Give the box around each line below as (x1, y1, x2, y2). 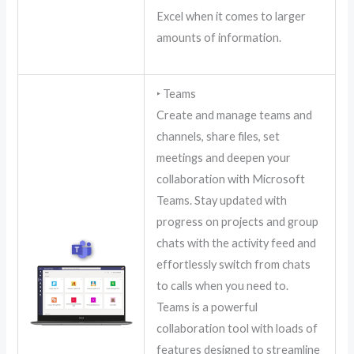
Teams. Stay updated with (156, 194, 288, 208)
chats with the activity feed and (156, 236, 317, 250)
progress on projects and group (156, 215, 319, 229)
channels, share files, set (156, 130, 281, 144)
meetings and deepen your (156, 151, 292, 165)
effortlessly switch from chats (156, 258, 311, 272)
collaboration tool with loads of (156, 322, 318, 336)
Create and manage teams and (156, 108, 313, 122)
